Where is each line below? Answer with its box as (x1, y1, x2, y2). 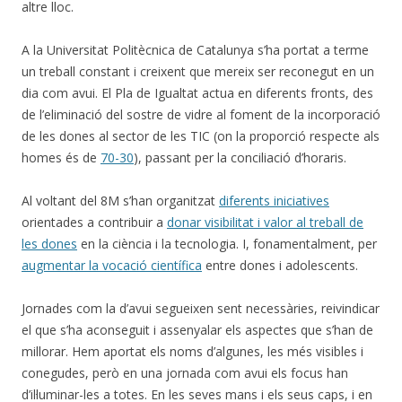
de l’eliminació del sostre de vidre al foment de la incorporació (22, 106, 380, 124)
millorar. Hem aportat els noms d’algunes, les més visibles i (22, 343, 363, 361)
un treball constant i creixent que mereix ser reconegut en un (22, 63, 374, 81)
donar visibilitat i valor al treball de (167, 214, 363, 232)
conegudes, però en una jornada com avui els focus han (22, 364, 348, 382)
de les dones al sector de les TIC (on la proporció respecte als (22, 127, 380, 145)
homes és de (22, 149, 100, 167)
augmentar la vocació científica (22, 257, 202, 275)
